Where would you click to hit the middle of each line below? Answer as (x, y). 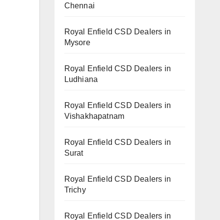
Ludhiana (81, 79)
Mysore (77, 42)
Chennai (79, 5)
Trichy (75, 190)
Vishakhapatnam (94, 116)
